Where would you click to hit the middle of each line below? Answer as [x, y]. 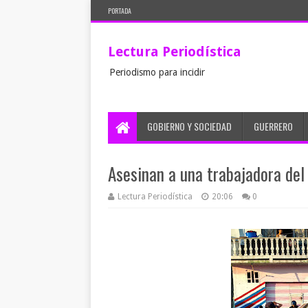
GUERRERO [273, 126]
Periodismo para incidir [157, 72]
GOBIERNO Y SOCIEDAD [189, 126]
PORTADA [120, 11]
